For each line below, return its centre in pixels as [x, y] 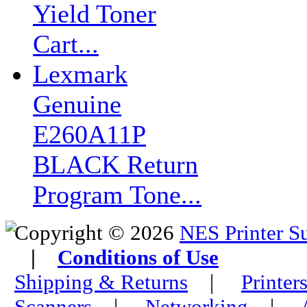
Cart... [66, 44]
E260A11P [89, 134]
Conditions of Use [138, 257]
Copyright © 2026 [97, 233]
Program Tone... [117, 195]
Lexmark [80, 74]
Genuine [77, 104]
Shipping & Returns [101, 282]
